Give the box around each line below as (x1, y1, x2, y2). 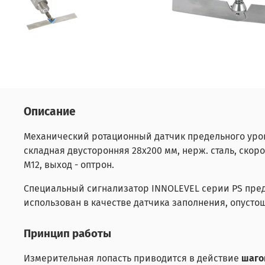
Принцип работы (24, 227, 111, 241)
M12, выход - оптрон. (24, 159, 114, 171)
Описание (24, 105, 76, 119)
